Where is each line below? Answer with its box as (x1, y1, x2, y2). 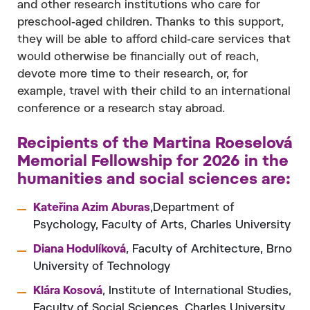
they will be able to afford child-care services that (17, 34, 291, 46)
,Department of (150, 202, 235, 214)
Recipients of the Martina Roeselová (17, 136, 293, 152)
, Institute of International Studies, (102, 285, 291, 297)
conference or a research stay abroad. (17, 103, 225, 115)
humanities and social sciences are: (17, 172, 291, 188)
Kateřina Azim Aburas (33, 202, 150, 214)
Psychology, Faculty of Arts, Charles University (33, 219, 291, 231)
